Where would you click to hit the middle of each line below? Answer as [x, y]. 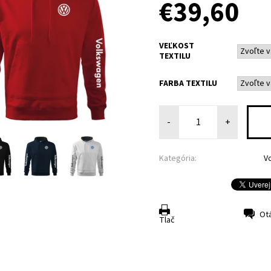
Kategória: [178, 159]
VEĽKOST [177, 46]
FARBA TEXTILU [188, 83]
